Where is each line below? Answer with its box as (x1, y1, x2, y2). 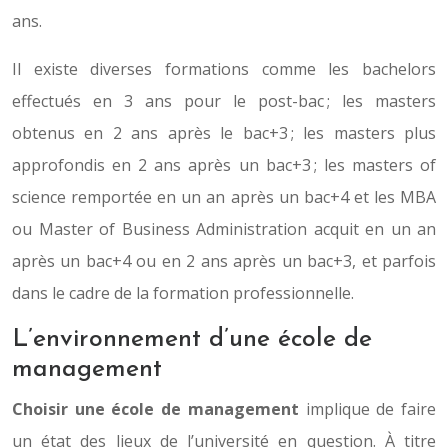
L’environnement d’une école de (12, 327, 372, 352)
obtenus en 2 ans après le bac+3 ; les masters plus (12, 122, 436, 144)
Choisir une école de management (12, 398, 306, 420)
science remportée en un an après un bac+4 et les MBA (12, 186, 436, 208)
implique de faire (305, 398, 437, 420)
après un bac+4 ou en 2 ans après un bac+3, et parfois (12, 250, 436, 272)
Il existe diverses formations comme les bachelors (12, 58, 436, 80)
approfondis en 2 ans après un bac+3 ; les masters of (12, 154, 436, 176)
